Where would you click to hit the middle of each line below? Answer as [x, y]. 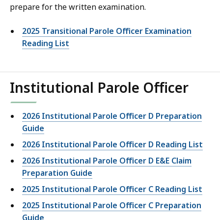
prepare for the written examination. [78, 7]
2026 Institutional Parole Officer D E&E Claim [107, 161]
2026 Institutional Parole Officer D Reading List [112, 145]
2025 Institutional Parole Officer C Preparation [112, 206]
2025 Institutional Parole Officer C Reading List [112, 189]
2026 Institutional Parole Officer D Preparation [112, 116]
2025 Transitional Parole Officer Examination [107, 31]
